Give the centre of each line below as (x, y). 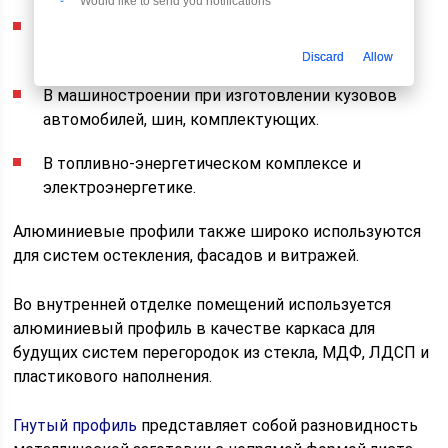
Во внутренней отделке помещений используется (202, 304)
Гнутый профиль (75, 425)
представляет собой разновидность (278, 425)
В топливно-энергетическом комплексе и (202, 163)
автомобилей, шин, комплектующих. (181, 119)
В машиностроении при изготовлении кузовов (220, 95)
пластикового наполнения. (113, 376)
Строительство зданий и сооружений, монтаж (219, 27)
